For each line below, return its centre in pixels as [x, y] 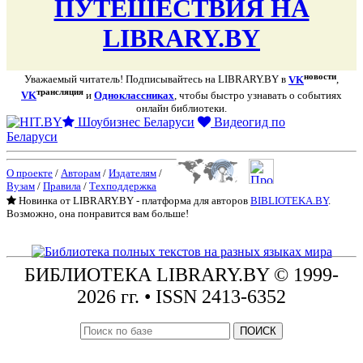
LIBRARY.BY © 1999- [248, 274]
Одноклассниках [134, 95]
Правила [62, 186]
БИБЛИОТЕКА [90, 274]
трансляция [60, 91]
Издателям [132, 173]
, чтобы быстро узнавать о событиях [258, 95]
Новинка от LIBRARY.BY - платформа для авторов [133, 200]
